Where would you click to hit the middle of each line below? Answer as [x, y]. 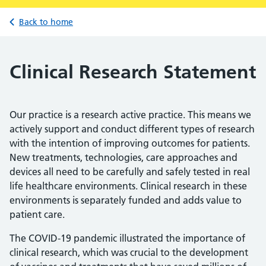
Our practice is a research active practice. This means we [130, 115]
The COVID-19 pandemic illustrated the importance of [127, 238]
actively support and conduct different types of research [132, 129]
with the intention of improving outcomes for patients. [130, 143]
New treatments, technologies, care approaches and [123, 157]
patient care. [37, 214]
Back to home [46, 22]
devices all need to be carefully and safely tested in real [130, 172]
